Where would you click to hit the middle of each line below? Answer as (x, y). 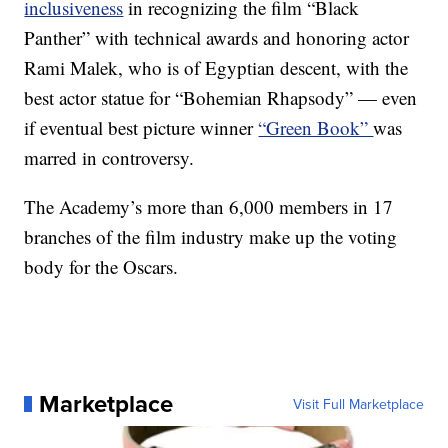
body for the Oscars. (101, 266)
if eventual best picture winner (141, 127)
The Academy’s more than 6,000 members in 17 (209, 206)
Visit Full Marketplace (358, 404)
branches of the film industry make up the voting (211, 236)
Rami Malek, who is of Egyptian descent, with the (216, 67)
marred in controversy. (109, 157)
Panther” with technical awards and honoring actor (217, 37)
